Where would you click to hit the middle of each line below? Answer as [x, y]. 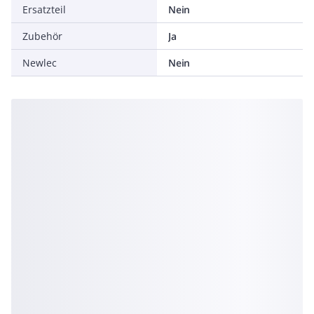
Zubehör [42, 36]
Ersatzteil [44, 9]
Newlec [40, 63]
